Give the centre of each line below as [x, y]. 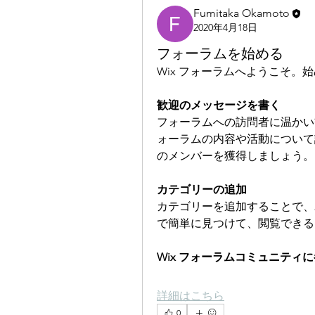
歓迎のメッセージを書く [219, 105]
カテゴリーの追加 [202, 189]
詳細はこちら [191, 296]
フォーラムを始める [220, 53]
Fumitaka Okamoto [242, 13]
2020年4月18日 [225, 28]
